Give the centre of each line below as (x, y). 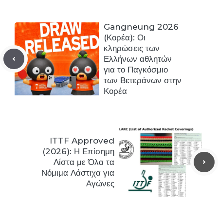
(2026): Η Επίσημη (78, 151)
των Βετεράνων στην (143, 80)
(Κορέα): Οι (125, 37)
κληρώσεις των (132, 48)
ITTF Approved (82, 140)
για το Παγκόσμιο (136, 69)
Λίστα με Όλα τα (84, 162)
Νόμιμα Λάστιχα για (78, 173)
